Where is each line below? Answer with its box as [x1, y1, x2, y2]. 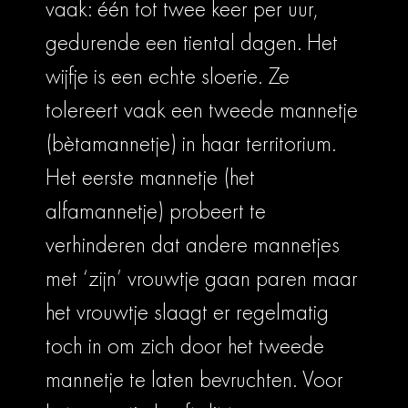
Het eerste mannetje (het [46, 162, 255, 193]
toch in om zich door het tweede [46, 331, 324, 362]
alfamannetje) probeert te [46, 196, 266, 227]
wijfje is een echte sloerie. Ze [46, 61, 290, 92]
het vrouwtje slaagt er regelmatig [46, 297, 329, 328]
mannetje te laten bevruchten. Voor [46, 364, 343, 395]
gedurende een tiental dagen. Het [46, 27, 338, 58]
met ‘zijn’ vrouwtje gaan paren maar [46, 263, 358, 294]
